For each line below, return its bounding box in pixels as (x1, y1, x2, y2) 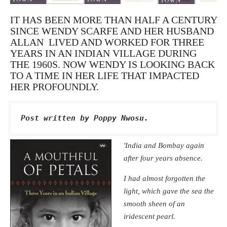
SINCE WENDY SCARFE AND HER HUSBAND (10, 25, 214, 36)
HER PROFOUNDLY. (10, 81, 99, 92)
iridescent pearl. (124, 212, 176, 220)
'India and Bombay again (124, 141, 205, 149)
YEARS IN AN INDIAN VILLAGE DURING (10, 47, 197, 59)
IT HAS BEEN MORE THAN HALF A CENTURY (10, 14, 217, 25)
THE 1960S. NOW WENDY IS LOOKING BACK (10, 58, 215, 70)
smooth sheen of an (124, 199, 185, 208)
